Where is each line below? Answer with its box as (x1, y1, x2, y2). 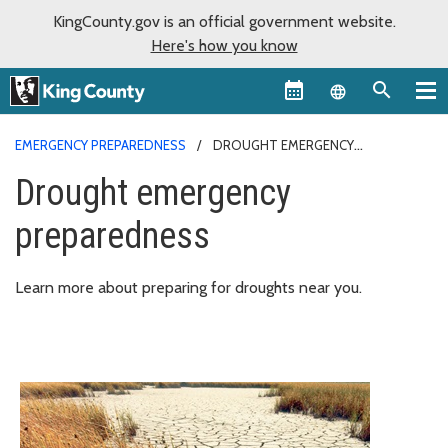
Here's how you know (150, 36, 298, 55)
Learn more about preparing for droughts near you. (15, 277, 362, 297)
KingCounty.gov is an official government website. (52, 12, 396, 31)
